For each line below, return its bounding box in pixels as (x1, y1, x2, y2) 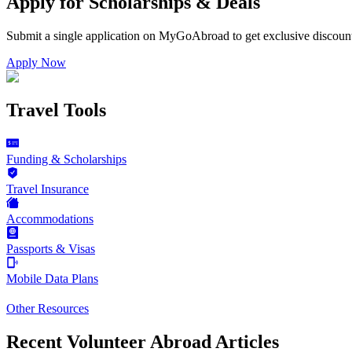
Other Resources (6, 301, 89, 315)
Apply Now (6, 55, 66, 69)
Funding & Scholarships (6, 152, 126, 166)
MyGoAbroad (159, 28, 229, 42)
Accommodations (6, 211, 93, 225)
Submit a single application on (6, 28, 156, 42)
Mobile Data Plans (6, 271, 98, 285)
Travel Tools (6, 99, 106, 120)
